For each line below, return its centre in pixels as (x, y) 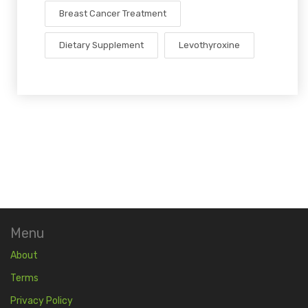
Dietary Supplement (101, 45)
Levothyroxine (209, 45)
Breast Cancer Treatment (113, 14)
